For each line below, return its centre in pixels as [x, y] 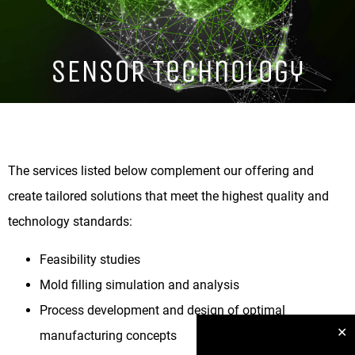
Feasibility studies [90, 259]
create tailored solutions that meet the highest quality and [168, 196]
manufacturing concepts [108, 335]
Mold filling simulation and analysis [139, 284]
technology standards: [70, 221]
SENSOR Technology [177, 71]
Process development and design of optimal [162, 310]
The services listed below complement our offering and [161, 170]
